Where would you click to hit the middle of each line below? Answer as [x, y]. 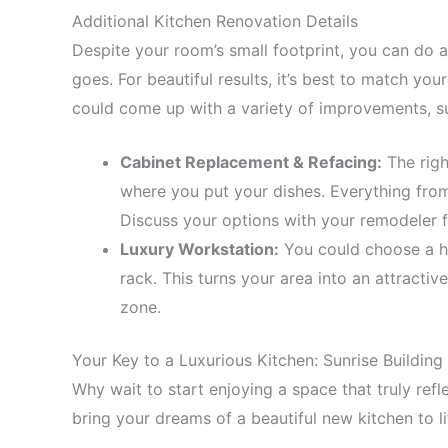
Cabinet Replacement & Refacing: [251, 162]
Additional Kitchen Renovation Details [217, 20]
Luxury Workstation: [199, 249]
